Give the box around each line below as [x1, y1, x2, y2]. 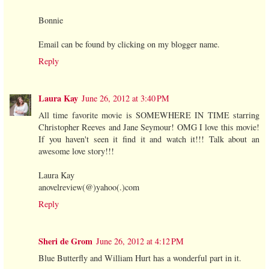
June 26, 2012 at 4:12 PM [96, 235, 184, 247]
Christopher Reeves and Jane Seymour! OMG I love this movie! [38, 121, 259, 133]
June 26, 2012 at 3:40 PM [82, 92, 169, 104]
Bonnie [38, 14, 63, 26]
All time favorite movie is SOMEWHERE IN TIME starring [38, 109, 259, 121]
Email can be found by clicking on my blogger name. [38, 38, 220, 50]
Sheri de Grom [38, 235, 92, 248]
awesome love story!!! [38, 145, 114, 157]
